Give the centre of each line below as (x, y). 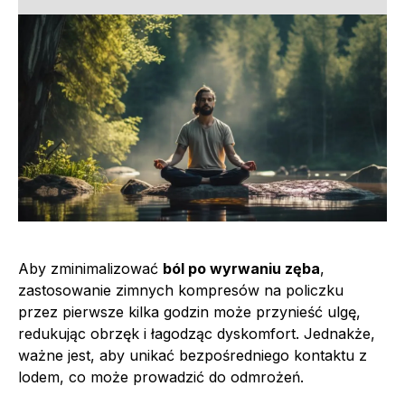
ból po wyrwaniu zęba (241, 268)
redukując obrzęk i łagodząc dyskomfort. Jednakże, (197, 333)
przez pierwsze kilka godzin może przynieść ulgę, (189, 311)
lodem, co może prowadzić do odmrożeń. (161, 377)
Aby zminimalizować (90, 268)
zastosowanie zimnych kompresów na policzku (181, 290)
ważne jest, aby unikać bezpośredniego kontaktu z (193, 355)
